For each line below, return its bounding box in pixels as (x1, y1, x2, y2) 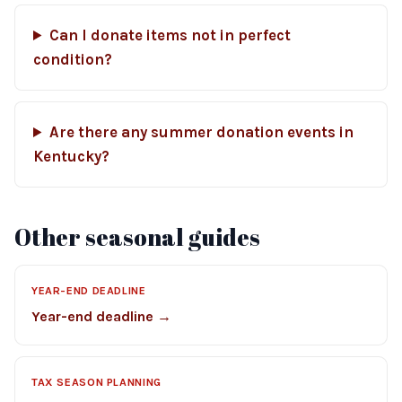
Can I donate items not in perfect (48, 27, 291, 44)
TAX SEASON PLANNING (31, 376, 162, 389)
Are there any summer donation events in (48, 124, 354, 141)
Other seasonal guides (14, 222, 260, 252)
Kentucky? (33, 148, 109, 165)
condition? (33, 51, 112, 68)
